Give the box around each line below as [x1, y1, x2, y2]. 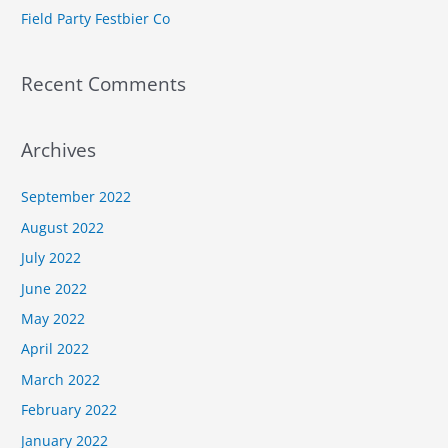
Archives [21, 137, 97, 164]
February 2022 [21, 400, 118, 420]
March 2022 [21, 369, 101, 389]
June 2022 [21, 278, 88, 298]
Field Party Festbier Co [21, 8, 171, 28]
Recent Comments [21, 70, 187, 97]
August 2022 [21, 217, 105, 237]
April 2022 [21, 339, 90, 359]
